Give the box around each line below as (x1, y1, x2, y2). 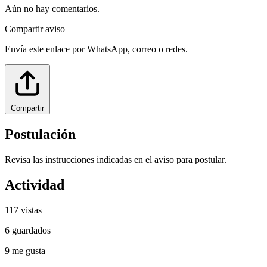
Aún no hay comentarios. (5, 4, 100, 14)
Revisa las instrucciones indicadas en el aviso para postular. (5, 154, 226, 165)
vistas (21, 204, 42, 215)
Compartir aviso (5, 24, 65, 35)
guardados (12, 225, 51, 235)
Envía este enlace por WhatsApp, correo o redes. (5, 44, 188, 55)
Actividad (5, 176, 64, 193)
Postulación (5, 126, 76, 142)
